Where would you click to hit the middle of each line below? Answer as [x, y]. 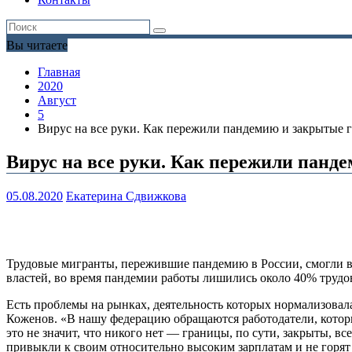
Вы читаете [37, 46]
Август [57, 101]
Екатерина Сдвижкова [126, 196]
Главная [59, 72]
